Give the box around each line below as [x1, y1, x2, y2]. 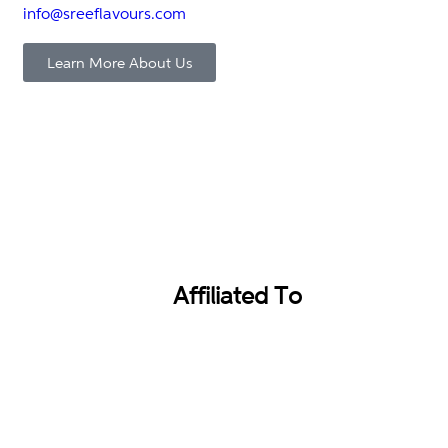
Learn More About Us [47, 53, 192, 71]
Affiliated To [173, 280, 303, 310]
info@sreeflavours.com [23, 3, 186, 23]
